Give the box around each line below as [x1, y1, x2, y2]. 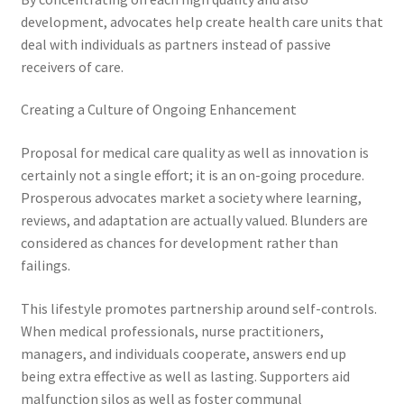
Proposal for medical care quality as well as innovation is [20, 143, 369, 162]
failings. [20, 256, 70, 275]
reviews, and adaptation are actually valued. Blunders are [20, 211, 368, 230]
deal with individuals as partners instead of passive [20, 34, 331, 53]
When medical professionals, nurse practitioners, [20, 321, 324, 340]
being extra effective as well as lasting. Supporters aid [20, 366, 350, 385]
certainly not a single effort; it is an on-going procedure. [20, 166, 364, 185]
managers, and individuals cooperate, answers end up [20, 344, 346, 363]
